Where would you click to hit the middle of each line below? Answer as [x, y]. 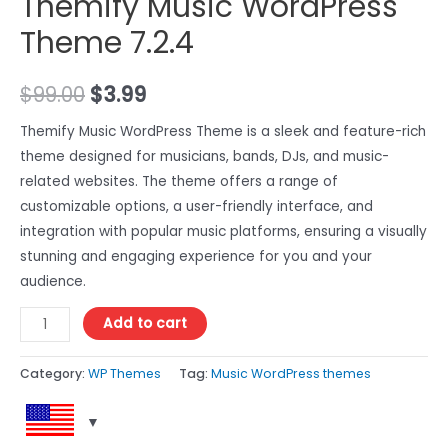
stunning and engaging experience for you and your [196, 256]
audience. [53, 281]
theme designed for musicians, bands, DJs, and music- [204, 156]
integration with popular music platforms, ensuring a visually [223, 231]
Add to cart [145, 324]
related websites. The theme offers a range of [179, 181]
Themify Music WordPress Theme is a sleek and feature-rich [223, 131]
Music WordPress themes [291, 374]
